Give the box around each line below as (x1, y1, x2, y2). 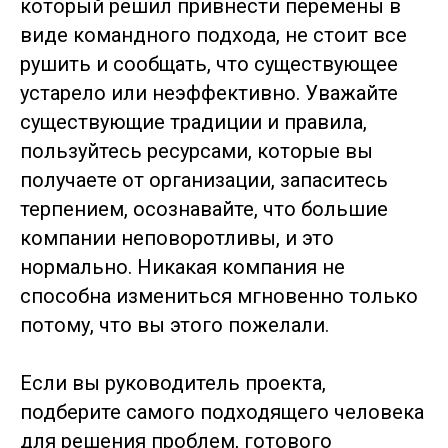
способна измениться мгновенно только (20, 284, 418, 308)
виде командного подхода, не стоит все (20, 23, 407, 47)
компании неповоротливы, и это (20, 226, 334, 250)
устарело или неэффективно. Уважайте (20, 81, 398, 105)
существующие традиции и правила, (20, 110, 367, 134)
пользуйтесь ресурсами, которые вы (20, 139, 373, 163)
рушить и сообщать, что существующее (20, 52, 398, 76)
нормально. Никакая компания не (20, 255, 345, 279)
